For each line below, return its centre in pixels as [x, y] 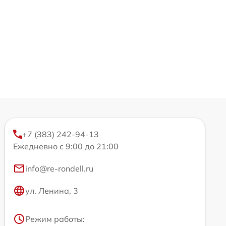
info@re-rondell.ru [59, 168]
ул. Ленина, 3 [52, 191]
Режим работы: [55, 219]
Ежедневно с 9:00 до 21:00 [66, 146]
